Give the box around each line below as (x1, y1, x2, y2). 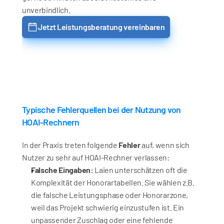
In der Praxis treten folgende (22, 140, 119, 149)
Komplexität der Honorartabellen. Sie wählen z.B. (31, 177, 194, 187)
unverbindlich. (22, 5, 70, 14)
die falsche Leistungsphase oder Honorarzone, (31, 190, 188, 199)
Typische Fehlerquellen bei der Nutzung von (22, 104, 181, 115)
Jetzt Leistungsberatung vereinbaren (38, 22, 165, 31)
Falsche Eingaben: (31, 165, 93, 174)
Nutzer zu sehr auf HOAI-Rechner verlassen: (22, 152, 169, 162)
